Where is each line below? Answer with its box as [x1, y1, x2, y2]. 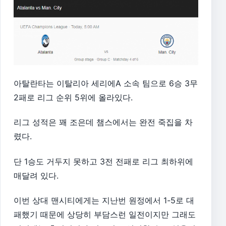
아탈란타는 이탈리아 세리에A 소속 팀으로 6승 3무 [14, 78, 198, 88]
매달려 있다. [14, 170, 59, 181]
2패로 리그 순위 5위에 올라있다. [14, 92, 133, 102]
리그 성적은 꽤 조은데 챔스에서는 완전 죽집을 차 [14, 117, 193, 128]
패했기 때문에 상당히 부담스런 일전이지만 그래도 [14, 209, 196, 220]
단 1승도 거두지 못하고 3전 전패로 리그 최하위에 [14, 156, 193, 166]
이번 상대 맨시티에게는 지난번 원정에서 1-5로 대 [14, 195, 194, 206]
